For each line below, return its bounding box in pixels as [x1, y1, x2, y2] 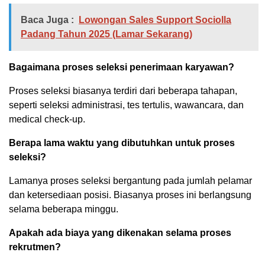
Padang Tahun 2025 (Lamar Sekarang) [21, 29, 192, 40]
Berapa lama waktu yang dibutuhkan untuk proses [9, 138, 235, 148]
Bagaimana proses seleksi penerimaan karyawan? [9, 62, 234, 73]
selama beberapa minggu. [9, 204, 118, 215]
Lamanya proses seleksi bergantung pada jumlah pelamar [9, 176, 252, 186]
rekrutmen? [9, 242, 61, 253]
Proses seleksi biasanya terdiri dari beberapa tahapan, [9, 86, 237, 96]
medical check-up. [9, 114, 85, 125]
